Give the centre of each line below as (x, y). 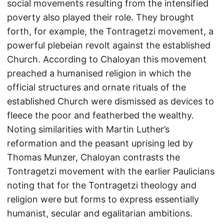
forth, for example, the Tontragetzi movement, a (110, 31)
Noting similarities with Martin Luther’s (88, 129)
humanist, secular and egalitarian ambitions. (100, 213)
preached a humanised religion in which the (99, 73)
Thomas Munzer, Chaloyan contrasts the (93, 157)
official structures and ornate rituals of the (96, 87)
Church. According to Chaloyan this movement (107, 59)
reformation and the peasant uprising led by (100, 143)
